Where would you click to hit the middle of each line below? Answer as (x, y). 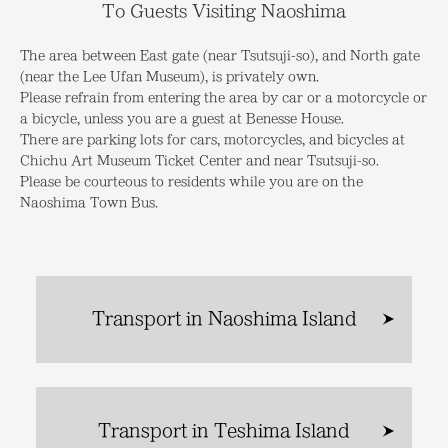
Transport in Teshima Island (224, 430)
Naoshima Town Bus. (89, 201)
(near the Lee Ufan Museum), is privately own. (169, 75)
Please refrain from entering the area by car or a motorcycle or (223, 96)
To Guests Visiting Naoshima (224, 10)
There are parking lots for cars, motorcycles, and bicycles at (212, 138)
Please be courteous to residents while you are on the (191, 180)
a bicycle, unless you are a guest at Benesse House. (182, 117)
